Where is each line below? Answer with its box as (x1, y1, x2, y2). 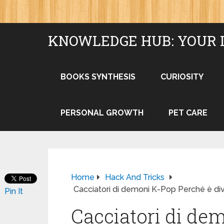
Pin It (4, 186, 23, 196)
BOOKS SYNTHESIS (60, 72, 135, 81)
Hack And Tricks (105, 172, 164, 182)
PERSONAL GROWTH (60, 108, 143, 117)
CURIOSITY (160, 72, 203, 81)
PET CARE (168, 108, 207, 117)
